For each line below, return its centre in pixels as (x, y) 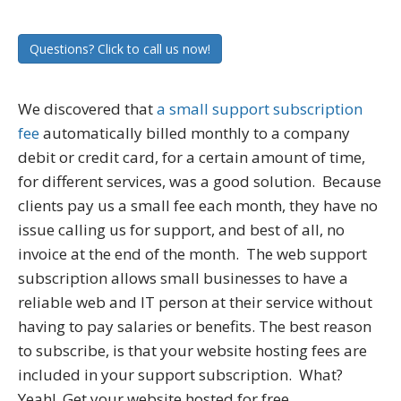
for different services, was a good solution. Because (200, 182)
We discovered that (87, 109)
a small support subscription (260, 109)
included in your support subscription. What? (180, 375)
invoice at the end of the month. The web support (192, 254)
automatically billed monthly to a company (195, 133)
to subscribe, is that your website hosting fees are (192, 351)
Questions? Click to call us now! (120, 49)
